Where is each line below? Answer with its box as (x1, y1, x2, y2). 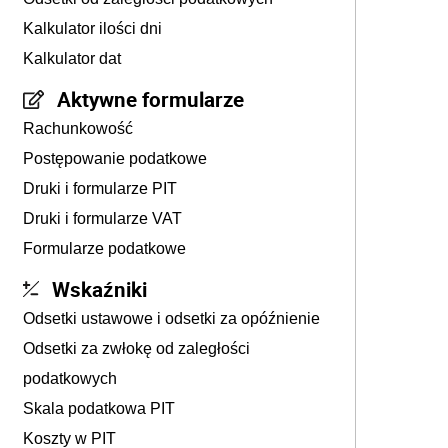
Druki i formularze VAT (23, 210, 182, 227)
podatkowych (23, 370, 117, 387)
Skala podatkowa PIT (23, 400, 175, 417)
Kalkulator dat (23, 50, 121, 67)
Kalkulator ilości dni (23, 20, 162, 37)
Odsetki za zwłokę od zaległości (23, 340, 250, 357)
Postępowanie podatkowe (23, 150, 207, 167)
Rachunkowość (23, 120, 133, 137)
